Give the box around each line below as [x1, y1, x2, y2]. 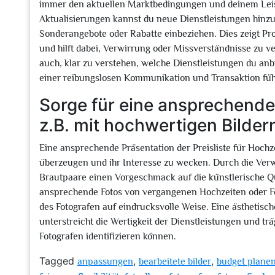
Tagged [39, 255, 77, 267]
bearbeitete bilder [139, 256, 211, 267]
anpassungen [77, 256, 133, 267]
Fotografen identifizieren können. [39, 231, 176, 242]
